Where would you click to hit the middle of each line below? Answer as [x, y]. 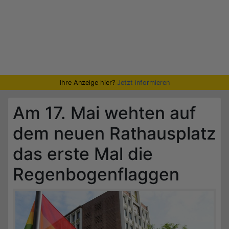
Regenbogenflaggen [96, 174]
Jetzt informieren [143, 83]
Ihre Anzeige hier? [88, 83]
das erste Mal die [83, 154]
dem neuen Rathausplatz [114, 133]
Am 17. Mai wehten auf [104, 113]
